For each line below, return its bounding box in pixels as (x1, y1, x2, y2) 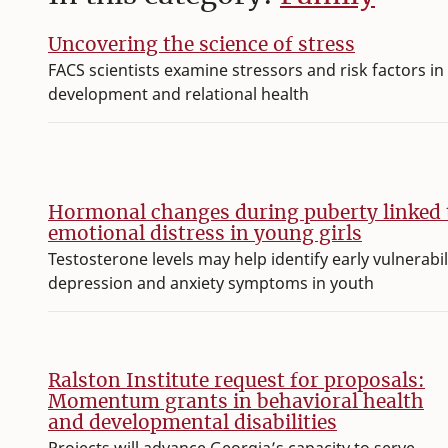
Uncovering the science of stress (48, 32, 355, 57)
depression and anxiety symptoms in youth (48, 272, 374, 295)
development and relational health (48, 83, 309, 106)
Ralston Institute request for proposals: (48, 368, 425, 393)
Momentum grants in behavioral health (48, 389, 424, 414)
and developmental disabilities (48, 410, 337, 435)
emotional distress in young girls (48, 221, 362, 246)
